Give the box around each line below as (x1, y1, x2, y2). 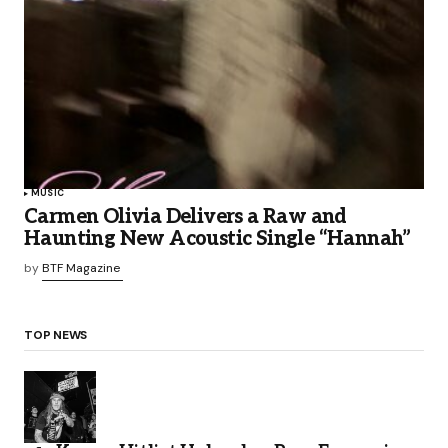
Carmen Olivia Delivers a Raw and (24, 205, 347, 230)
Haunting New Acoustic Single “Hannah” (24, 227, 411, 252)
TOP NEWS (24, 326, 88, 343)
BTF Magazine (42, 260, 120, 277)
